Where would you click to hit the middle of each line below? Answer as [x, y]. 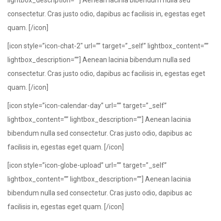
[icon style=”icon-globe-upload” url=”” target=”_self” [87, 165]
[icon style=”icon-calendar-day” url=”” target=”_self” [87, 106]
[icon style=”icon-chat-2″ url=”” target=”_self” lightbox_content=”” [108, 46]
